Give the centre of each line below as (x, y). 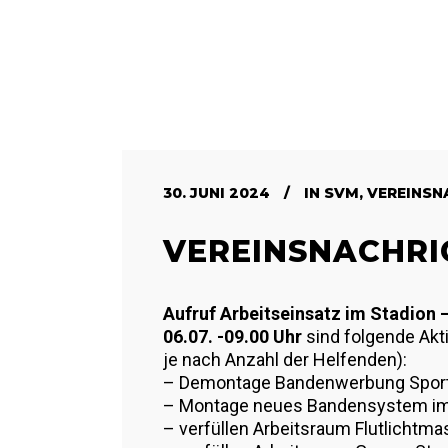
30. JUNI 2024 (216, 193)
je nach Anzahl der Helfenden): (285, 359)
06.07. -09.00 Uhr (232, 336)
